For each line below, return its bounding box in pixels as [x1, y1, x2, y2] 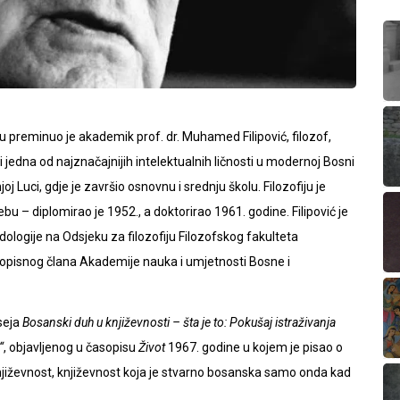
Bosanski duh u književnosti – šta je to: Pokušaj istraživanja [22, 314, 336, 329]
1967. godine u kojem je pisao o [165, 339, 343, 354]
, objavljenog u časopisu [4, 339, 138, 354]
